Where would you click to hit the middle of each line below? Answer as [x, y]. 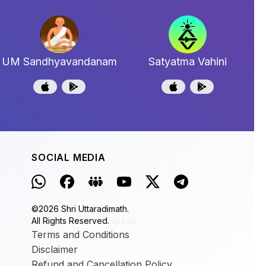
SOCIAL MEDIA [69, 157]
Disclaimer [55, 249]
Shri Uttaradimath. [94, 209]
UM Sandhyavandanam [59, 61]
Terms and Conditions [81, 235]
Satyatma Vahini [188, 61]
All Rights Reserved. [71, 221]
